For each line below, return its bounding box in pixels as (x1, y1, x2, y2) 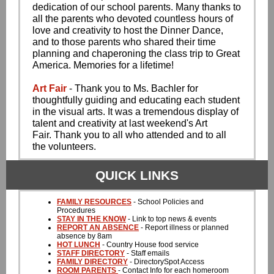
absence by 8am (57, 232, 112, 240)
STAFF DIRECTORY (57, 249, 125, 257)
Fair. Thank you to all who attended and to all (32, 130, 226, 140)
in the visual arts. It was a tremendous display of (32, 106, 239, 117)
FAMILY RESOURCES (57, 198, 131, 206)
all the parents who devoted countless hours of (32, 13, 233, 24)
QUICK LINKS (95, 168, 179, 182)
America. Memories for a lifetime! (32, 60, 174, 70)
